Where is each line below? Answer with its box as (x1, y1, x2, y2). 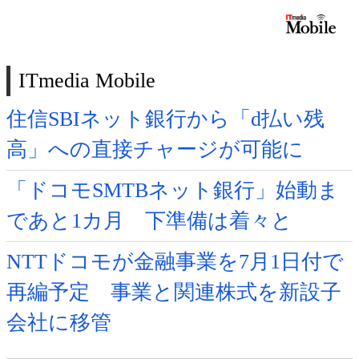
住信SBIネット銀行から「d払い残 (6, 107, 325, 131)
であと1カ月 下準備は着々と (6, 208, 292, 232)
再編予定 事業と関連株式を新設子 (6, 280, 341, 304)
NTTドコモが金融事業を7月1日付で (6, 249, 344, 273)
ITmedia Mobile (18, 68, 155, 92)
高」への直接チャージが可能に (6, 137, 304, 161)
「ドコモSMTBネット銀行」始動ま (6, 178, 339, 202)
